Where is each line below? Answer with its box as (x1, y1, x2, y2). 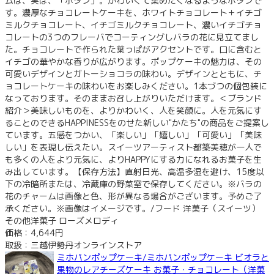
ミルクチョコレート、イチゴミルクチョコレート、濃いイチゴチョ (5, 18, 262, 31)
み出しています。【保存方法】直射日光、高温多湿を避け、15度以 (5, 165, 264, 177)
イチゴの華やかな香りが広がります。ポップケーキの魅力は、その (5, 55, 262, 67)
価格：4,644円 (5, 226, 64, 239)
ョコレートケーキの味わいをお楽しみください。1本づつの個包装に (5, 80, 267, 92)
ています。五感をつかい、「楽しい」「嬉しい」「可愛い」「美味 (5, 128, 262, 141)
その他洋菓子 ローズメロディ (5, 214, 119, 226)
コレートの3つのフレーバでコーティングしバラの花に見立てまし (5, 31, 259, 43)
